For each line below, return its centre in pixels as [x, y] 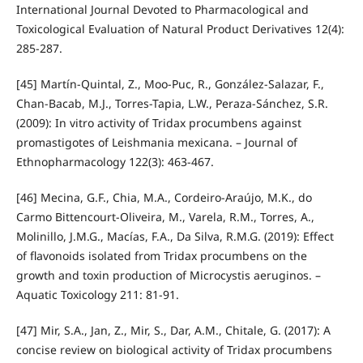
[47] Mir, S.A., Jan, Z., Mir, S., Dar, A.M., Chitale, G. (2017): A [173, 330]
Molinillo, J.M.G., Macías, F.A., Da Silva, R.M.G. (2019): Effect [175, 236]
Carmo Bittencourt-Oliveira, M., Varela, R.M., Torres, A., [165, 216]
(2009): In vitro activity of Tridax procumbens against [158, 122]
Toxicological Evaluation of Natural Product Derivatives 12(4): [180, 28]
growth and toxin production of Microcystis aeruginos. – [168, 275]
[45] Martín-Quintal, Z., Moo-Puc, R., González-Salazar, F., [170, 83]
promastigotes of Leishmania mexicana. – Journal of [156, 142]
